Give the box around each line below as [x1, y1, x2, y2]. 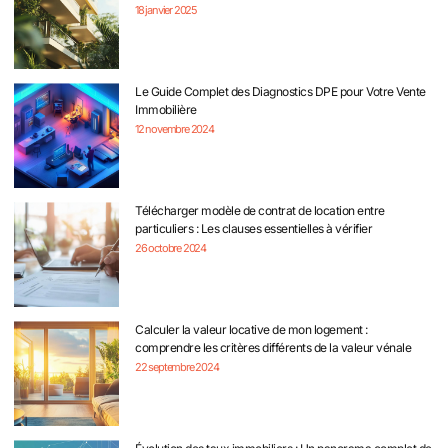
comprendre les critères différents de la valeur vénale [135, 340, 411, 356]
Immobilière [135, 102, 197, 118]
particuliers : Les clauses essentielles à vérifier [135, 221, 372, 237]
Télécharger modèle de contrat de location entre [135, 203, 385, 219]
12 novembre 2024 [135, 122, 214, 137]
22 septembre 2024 [135, 360, 219, 375]
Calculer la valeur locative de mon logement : [135, 322, 368, 338]
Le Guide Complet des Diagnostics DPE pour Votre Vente [135, 84, 426, 100]
